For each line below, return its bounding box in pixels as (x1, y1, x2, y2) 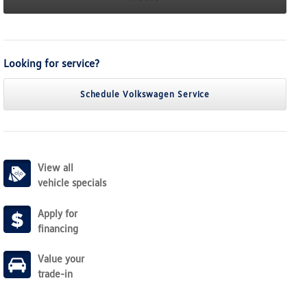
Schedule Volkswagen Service (79, 88, 210, 100)
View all (38, 161, 73, 174)
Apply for (38, 206, 77, 219)
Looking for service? (3, 56, 99, 71)
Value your (38, 252, 84, 265)
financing (38, 221, 78, 234)
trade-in (38, 267, 73, 280)
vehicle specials (38, 176, 106, 189)
